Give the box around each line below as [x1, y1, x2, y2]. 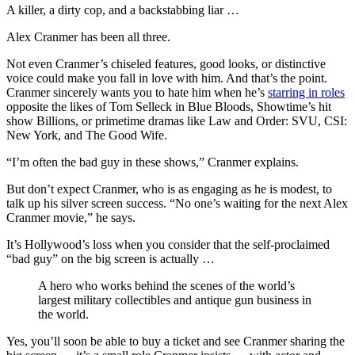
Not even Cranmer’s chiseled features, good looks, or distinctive [6, 57, 326, 71]
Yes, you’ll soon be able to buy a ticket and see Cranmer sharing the [6, 334, 345, 349]
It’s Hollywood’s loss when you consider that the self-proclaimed [6, 238, 330, 252]
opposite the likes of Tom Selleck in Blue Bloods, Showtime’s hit [6, 100, 331, 114]
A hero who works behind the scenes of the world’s [38, 279, 295, 293]
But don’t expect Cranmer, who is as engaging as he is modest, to [6, 182, 332, 197]
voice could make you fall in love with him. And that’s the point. [6, 71, 327, 86]
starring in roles [268, 86, 345, 100]
